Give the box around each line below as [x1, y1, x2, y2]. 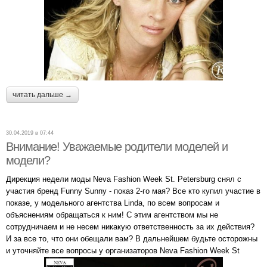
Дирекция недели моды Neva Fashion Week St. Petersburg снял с [6, 175, 241, 184]
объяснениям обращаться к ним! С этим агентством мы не [6, 210, 218, 220]
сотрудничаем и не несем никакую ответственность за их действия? [6, 222, 254, 232]
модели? [6, 154, 50, 167]
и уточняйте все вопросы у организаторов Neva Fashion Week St [6, 246, 240, 256]
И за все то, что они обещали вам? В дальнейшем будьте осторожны [6, 234, 257, 244]
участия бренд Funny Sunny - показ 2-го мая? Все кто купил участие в [6, 187, 260, 196]
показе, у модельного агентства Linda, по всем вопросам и [6, 198, 219, 208]
